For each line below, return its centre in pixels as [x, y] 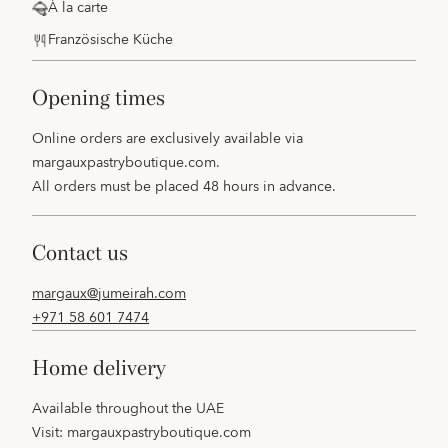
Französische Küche [110, 40]
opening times [106, 98]
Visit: [49, 433]
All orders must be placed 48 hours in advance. [184, 187]
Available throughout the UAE [128, 409]
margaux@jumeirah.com [109, 294]
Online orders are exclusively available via [167, 139]
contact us [87, 253]
